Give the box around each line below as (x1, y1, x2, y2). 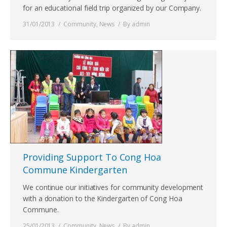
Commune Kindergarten (23, 164, 127, 176)
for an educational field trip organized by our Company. (23, 3, 202, 13)
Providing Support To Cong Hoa (23, 151, 161, 163)
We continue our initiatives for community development (23, 182, 204, 192)
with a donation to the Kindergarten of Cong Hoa (23, 194, 182, 203)
